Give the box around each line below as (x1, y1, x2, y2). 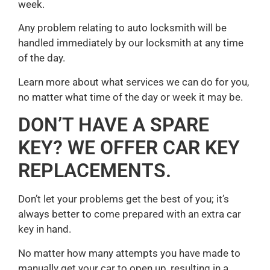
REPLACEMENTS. (18, 159, 171, 183)
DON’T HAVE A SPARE (18, 113, 209, 137)
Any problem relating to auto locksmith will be (18, 22, 227, 34)
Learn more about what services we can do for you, (18, 75, 249, 88)
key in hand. (18, 223, 71, 236)
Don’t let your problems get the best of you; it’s (18, 193, 229, 206)
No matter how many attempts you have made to (18, 246, 240, 259)
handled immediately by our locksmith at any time (18, 37, 243, 49)
